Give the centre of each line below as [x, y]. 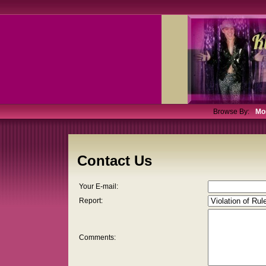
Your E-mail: [99, 187]
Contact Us [115, 161]
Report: [91, 201]
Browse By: [231, 112]
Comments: [97, 238]
